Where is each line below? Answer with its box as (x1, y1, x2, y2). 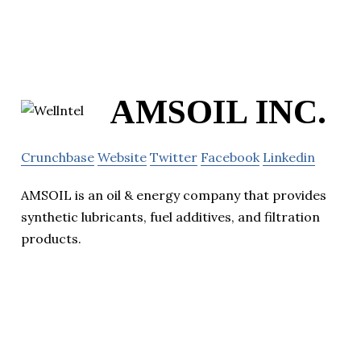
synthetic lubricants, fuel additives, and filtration (21, 209, 320, 226)
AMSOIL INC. (110, 93, 326, 131)
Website (98, 149, 147, 166)
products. (21, 230, 81, 247)
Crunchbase (21, 149, 94, 166)
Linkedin (263, 149, 315, 166)
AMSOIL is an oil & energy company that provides (21, 187, 326, 204)
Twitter (150, 149, 197, 166)
